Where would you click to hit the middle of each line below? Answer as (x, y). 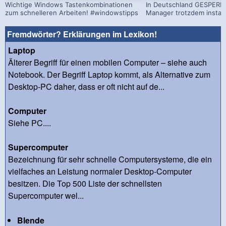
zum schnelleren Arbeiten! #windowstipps (72, 12)
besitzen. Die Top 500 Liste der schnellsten (85, 183)
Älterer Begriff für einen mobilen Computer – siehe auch (107, 62)
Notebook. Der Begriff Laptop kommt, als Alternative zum (109, 74)
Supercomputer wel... (46, 195)
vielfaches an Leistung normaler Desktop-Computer (100, 171)
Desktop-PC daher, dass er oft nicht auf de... (86, 86)
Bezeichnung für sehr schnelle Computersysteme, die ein (110, 159)
